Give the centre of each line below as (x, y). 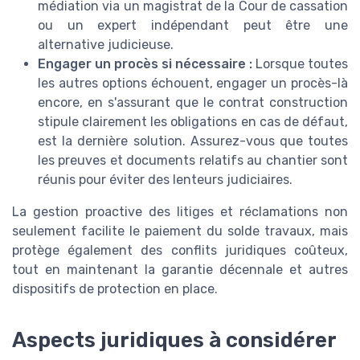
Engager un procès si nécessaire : (145, 64)
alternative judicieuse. (106, 45)
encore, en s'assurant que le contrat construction (193, 103)
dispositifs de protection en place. (115, 289)
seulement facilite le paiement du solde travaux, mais (180, 231)
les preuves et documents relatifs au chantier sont (193, 161)
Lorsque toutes (300, 64)
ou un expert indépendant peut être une (193, 26)
